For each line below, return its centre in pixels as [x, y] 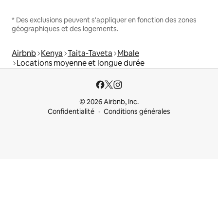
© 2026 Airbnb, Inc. [109, 102]
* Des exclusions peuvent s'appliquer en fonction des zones [104, 20]
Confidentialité [71, 112]
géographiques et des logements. [65, 29]
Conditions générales [137, 112]
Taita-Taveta [90, 54]
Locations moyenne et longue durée [81, 63]
